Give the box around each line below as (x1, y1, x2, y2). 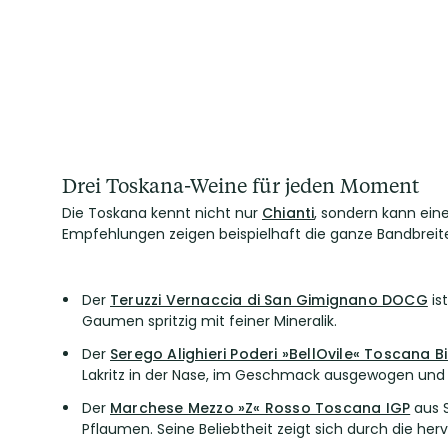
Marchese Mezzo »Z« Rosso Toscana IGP (110, 398, 411, 418)
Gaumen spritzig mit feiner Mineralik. (82, 311, 337, 331)
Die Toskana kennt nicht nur (62, 203, 262, 223)
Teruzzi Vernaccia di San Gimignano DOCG (110, 290, 428, 310)
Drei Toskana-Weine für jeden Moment (62, 172, 419, 198)
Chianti (262, 203, 315, 223)
